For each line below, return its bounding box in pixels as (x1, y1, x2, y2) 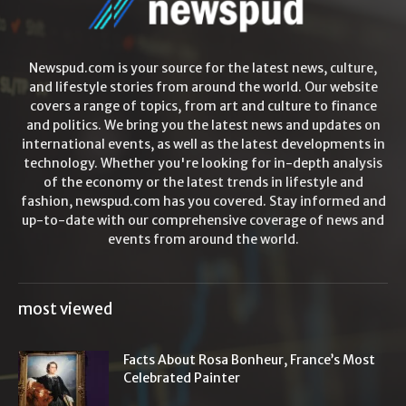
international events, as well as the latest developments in (21, 135, 385, 152)
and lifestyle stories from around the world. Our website (28, 78, 378, 95)
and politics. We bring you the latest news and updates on (25, 116, 381, 133)
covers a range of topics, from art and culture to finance (29, 97, 377, 114)
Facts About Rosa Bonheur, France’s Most (123, 351, 375, 368)
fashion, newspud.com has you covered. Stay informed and (20, 192, 386, 209)
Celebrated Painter (123, 369, 240, 386)
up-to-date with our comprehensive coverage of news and (22, 211, 384, 228)
